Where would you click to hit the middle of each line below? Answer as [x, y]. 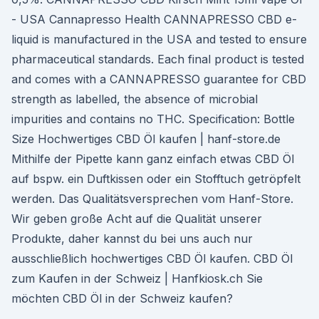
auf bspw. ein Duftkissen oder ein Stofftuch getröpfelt [156, 179]
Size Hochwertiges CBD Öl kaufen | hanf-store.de [146, 139]
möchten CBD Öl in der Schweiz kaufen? [122, 298]
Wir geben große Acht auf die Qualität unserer [137, 219]
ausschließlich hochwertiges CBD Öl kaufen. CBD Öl [152, 258]
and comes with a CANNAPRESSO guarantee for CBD [159, 79]
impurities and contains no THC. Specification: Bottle [153, 119]
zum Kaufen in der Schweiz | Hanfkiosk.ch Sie [137, 278]
